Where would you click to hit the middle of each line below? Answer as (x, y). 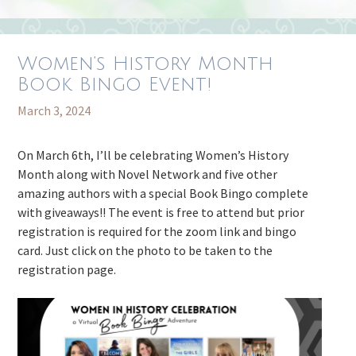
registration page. (67, 270)
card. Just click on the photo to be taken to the (145, 251)
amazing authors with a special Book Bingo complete (163, 193)
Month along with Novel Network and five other (148, 174)
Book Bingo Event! (115, 85)
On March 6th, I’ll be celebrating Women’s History (153, 155)
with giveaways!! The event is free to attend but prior (161, 213)
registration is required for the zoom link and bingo (157, 232)
